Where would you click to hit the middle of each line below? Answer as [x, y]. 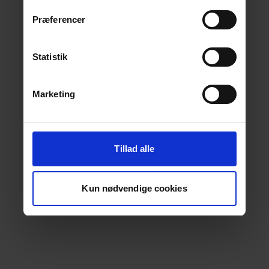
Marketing [54, 94]
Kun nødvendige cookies [134, 188]
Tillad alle [134, 149]
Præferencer [59, 20]
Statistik [50, 57]
